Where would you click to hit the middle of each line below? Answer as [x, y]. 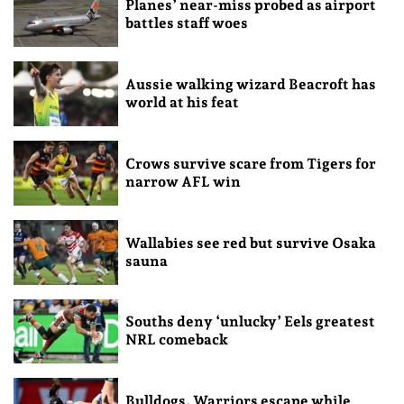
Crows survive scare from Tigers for [250, 163]
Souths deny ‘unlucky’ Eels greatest [250, 322]
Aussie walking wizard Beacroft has [250, 84]
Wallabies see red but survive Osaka [250, 243]
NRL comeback [176, 340]
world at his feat [182, 102]
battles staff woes [186, 23]
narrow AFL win [183, 181]
